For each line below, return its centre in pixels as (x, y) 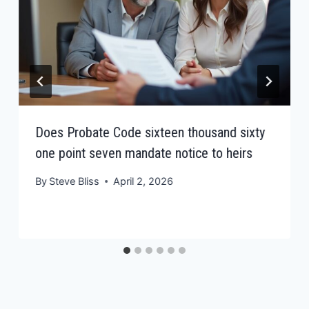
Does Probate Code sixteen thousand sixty (150, 132)
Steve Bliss (74, 181)
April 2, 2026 (143, 181)
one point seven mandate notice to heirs (144, 153)
